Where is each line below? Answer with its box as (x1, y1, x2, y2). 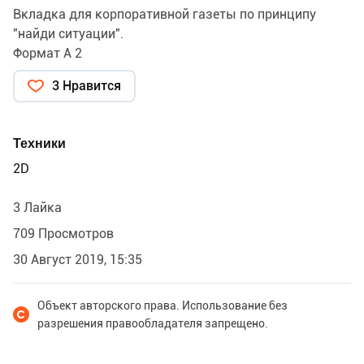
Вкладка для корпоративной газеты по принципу (13, 6, 316, 23)
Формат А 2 (13, 45, 82, 62)
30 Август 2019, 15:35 (13, 252, 142, 268)
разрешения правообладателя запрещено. (37, 317, 268, 331)
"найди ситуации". (13, 26, 123, 42)
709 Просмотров (13, 226, 114, 242)
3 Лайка (13, 200, 62, 216)
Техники (13, 136, 66, 152)
